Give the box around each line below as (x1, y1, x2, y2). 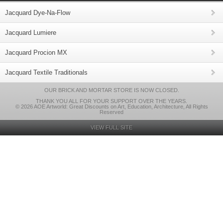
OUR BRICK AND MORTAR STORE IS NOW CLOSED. (44, 87, 179, 93)
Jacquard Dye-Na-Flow (5, 9, 70, 16)
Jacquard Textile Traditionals (5, 69, 88, 76)
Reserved (100, 109, 123, 115)
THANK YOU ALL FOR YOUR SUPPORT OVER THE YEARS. (36, 98, 187, 104)
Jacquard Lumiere (5, 29, 56, 36)
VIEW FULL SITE (91, 124, 132, 130)
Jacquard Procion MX (5, 49, 67, 56)
